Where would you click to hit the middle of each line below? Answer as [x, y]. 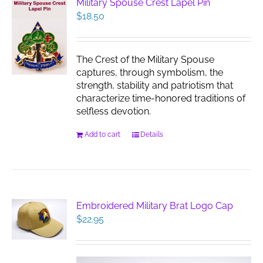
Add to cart [103, 134]
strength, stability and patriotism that [155, 85]
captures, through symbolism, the [150, 73]
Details [152, 134]
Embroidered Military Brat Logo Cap [155, 206]
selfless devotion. [114, 111]
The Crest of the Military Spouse [146, 60]
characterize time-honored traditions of [161, 98]
